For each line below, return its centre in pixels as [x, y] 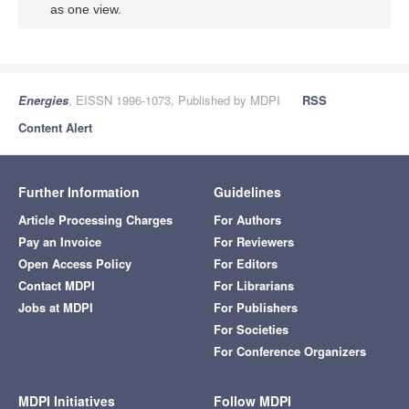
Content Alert [55, 127]
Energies [43, 100]
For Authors [247, 220]
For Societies [251, 329]
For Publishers [256, 307]
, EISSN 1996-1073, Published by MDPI [174, 100]
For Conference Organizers [290, 351]
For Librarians [254, 285]
